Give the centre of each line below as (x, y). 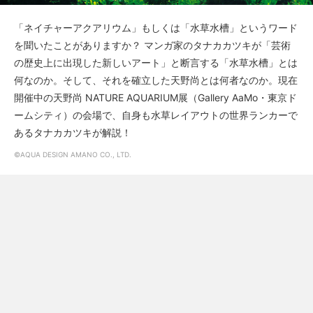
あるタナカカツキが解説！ (73, 132)
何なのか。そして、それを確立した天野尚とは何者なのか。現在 (156, 80)
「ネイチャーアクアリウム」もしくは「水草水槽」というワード (156, 28)
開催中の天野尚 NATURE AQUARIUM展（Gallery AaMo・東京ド (155, 97)
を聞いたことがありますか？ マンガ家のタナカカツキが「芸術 (152, 45)
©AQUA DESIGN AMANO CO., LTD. (73, 154)
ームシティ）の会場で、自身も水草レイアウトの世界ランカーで (156, 115)
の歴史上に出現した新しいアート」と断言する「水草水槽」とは (156, 63)
